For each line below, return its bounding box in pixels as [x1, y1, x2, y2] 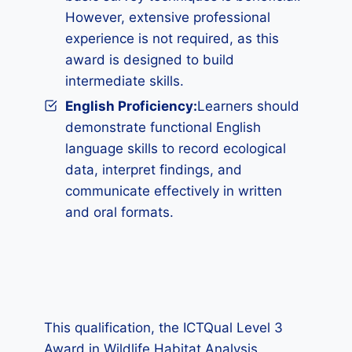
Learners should [197, 98, 299, 114]
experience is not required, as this [65, 31, 279, 46]
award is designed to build [65, 52, 234, 68]
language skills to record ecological [65, 141, 286, 156]
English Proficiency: [65, 98, 197, 114]
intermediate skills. [65, 73, 184, 89]
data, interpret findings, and [65, 162, 242, 178]
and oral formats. [65, 204, 174, 220]
